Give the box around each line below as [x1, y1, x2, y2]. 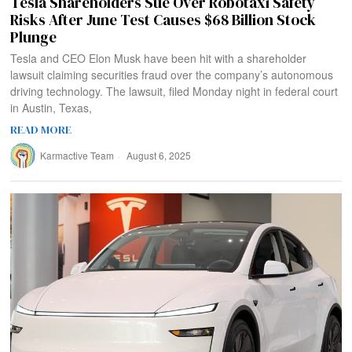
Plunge [10, 27, 57, 48]
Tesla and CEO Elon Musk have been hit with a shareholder [10, 50, 307, 67]
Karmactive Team [40, 148, 115, 163]
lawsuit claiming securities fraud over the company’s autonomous [10, 67, 334, 83]
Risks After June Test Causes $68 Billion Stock [10, 9, 317, 31]
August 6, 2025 [124, 148, 192, 163]
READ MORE [10, 122, 72, 138]
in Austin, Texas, [10, 100, 93, 116]
